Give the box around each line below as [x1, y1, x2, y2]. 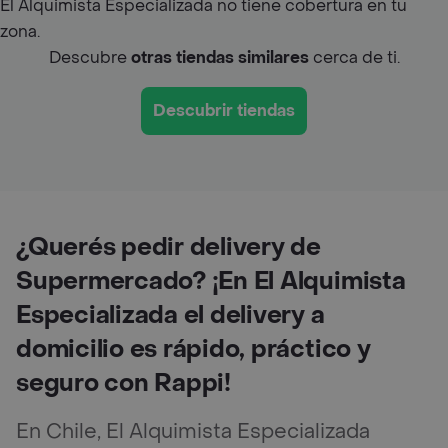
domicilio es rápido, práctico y [16, 333, 371, 365]
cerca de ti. [308, 46, 400, 68]
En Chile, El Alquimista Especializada [16, 418, 370, 445]
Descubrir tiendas [153, 99, 295, 121]
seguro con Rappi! [16, 367, 231, 399]
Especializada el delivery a [16, 299, 325, 331]
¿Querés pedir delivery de [16, 231, 321, 263]
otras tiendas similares [130, 46, 309, 68]
